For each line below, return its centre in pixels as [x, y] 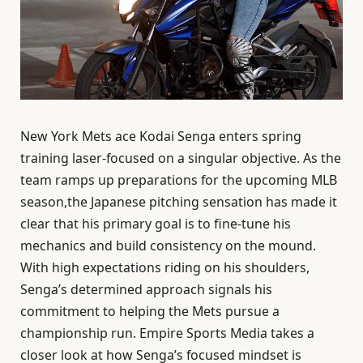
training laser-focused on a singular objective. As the [181, 158]
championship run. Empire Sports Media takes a [167, 333]
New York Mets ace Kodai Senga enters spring [161, 137]
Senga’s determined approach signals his [146, 290]
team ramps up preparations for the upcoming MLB [179, 180]
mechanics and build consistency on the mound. [168, 246]
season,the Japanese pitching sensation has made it [179, 202]
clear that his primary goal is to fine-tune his [156, 224]
